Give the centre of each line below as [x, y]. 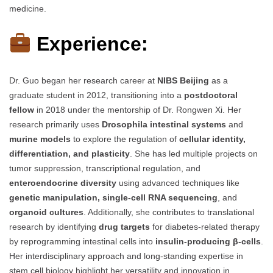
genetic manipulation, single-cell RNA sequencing [113, 197]
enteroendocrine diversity [63, 183]
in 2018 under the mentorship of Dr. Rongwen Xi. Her [138, 109]
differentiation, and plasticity [69, 153]
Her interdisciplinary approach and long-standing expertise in [126, 256]
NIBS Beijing [183, 80]
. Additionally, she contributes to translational [169, 212]
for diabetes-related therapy [205, 226]
